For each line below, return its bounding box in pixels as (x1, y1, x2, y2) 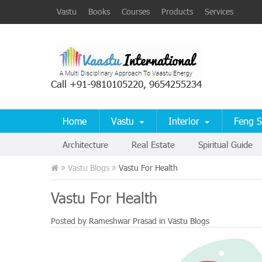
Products (161, 6, 193, 17)
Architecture (63, 139, 108, 150)
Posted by (51, 215, 89, 226)
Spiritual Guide (198, 139, 253, 150)
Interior (168, 115, 199, 127)
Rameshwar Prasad (89, 215, 157, 226)
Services (205, 6, 233, 17)
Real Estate (132, 139, 175, 150)
